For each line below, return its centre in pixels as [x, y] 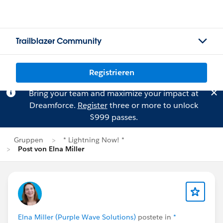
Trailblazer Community [59, 41]
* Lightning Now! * [94, 140]
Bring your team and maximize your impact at [113, 93]
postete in [155, 217]
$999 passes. [113, 117]
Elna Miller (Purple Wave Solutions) [77, 217]
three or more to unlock [153, 105]
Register [92, 105]
